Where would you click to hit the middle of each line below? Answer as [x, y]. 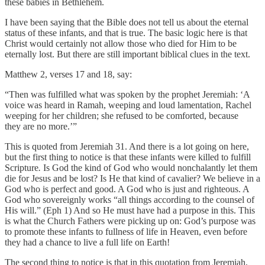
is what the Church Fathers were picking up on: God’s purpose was [130, 221]
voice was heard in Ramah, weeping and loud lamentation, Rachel [128, 105]
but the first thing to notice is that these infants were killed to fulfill [128, 157]
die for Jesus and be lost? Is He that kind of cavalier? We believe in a [132, 178]
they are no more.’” [41, 126]
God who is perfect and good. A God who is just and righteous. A [127, 189]
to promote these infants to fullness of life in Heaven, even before [126, 231]
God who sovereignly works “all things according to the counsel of [130, 199]
